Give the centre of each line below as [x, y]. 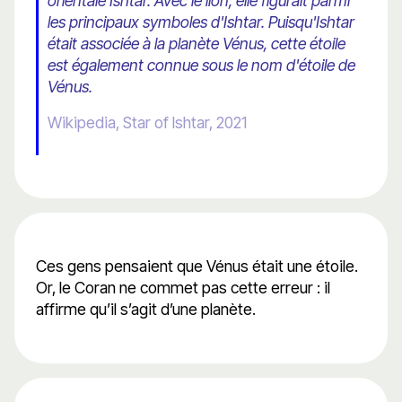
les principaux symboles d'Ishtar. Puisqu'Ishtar [201, 22]
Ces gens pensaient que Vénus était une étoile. [197, 267]
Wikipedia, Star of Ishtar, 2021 [147, 123]
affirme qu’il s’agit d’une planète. [146, 310]
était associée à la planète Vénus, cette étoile [197, 44]
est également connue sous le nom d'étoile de [201, 66]
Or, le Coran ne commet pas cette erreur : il [183, 288]
